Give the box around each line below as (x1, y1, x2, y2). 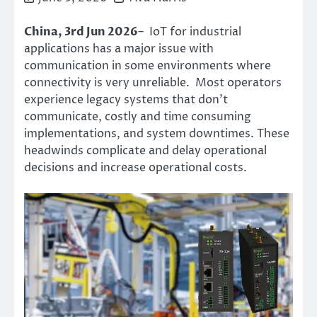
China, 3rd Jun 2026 (24, 23, 138, 40)
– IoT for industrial (138, 23, 241, 40)
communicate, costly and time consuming (24, 108, 251, 125)
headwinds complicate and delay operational (24, 142, 267, 158)
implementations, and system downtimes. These (24, 125, 289, 142)
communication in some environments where (24, 57, 271, 74)
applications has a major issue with (24, 40, 214, 57)
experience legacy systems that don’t (24, 91, 228, 108)
